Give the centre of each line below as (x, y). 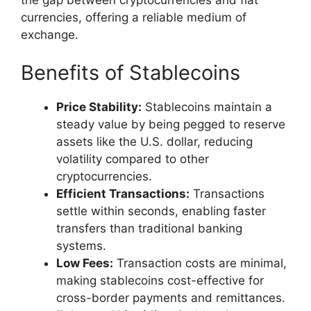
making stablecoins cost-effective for (160, 281)
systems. (81, 246)
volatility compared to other (133, 159)
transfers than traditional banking (149, 229)
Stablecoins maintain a (207, 107)
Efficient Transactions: (123, 194)
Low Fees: (85, 263)
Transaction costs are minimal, (200, 263)
